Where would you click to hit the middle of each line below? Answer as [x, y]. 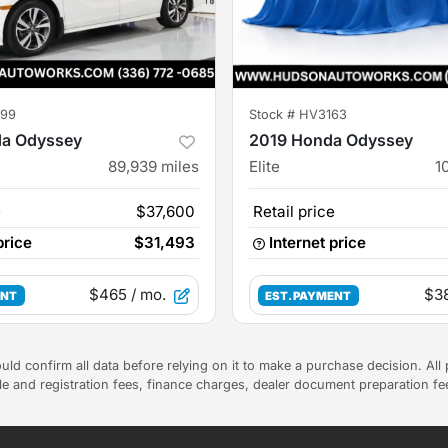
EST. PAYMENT [308, 296]
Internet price [317, 243]
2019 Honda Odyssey [331, 140]
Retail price [294, 212]
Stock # [274, 115]
